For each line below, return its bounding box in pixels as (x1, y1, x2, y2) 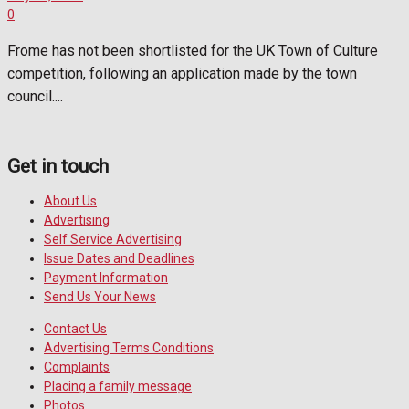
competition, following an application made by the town (7, 64, 357, 82)
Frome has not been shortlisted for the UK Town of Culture (7, 41, 378, 59)
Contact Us (44, 321, 107, 337)
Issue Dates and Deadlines (44, 251, 194, 267)
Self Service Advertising (44, 232, 182, 247)
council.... (7, 87, 63, 105)
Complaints (44, 360, 110, 375)
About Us (44, 194, 97, 209)
